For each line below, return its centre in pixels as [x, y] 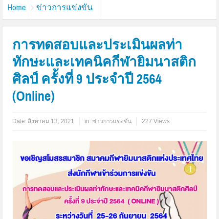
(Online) [34, 96]
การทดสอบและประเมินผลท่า [98, 45]
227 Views [156, 121]
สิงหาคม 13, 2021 [51, 121]
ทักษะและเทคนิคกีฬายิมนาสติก [104, 62]
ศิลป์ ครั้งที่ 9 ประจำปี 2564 [87, 79]
